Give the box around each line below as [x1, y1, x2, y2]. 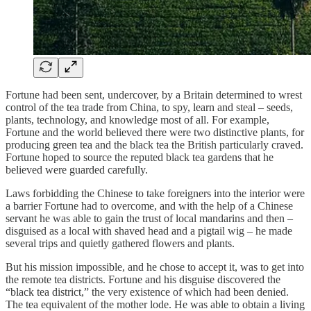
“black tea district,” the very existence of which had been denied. [6, 285, 289, 298]
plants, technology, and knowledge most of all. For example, [6, 113, 269, 126]
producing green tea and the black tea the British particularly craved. [6, 138, 303, 151]
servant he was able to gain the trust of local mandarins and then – [6, 212, 293, 224]
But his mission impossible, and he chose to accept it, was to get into [6, 260, 304, 273]
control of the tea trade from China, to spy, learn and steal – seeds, [6, 101, 293, 113]
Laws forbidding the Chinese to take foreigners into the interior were [6, 187, 305, 199]
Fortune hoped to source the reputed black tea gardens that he [6, 151, 274, 163]
